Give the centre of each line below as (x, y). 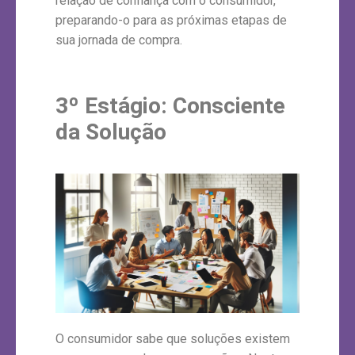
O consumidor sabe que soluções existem (173, 338)
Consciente (229, 105)
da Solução (111, 132)
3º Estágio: (114, 105)
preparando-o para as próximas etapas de (171, 21)
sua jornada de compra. (119, 40)
